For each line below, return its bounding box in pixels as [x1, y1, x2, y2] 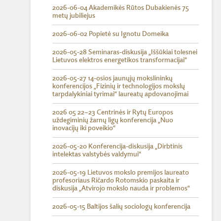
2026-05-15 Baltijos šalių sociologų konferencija [52, 203, 190, 210]
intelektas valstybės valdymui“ [52, 151, 141, 158]
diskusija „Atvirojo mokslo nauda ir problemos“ [52, 185, 190, 192]
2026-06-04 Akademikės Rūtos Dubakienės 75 [52, 4, 189, 11]
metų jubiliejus [52, 12, 95, 19]
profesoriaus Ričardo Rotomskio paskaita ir [52, 177, 180, 184]
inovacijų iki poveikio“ [52, 125, 115, 132]
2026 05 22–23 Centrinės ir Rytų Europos [52, 109, 173, 116]
